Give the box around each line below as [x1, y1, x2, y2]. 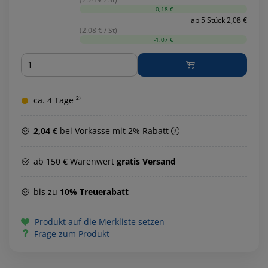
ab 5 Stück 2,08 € [191, 14, 247, 25]
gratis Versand [116, 155, 176, 167]
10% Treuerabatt [59, 185, 129, 197]
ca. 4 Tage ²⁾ [33, 94, 81, 106]
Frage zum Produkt [34, 227, 109, 239]
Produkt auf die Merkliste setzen [32, 215, 165, 227]
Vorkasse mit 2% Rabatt [74, 124, 169, 136]
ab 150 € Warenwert [33, 155, 117, 167]
